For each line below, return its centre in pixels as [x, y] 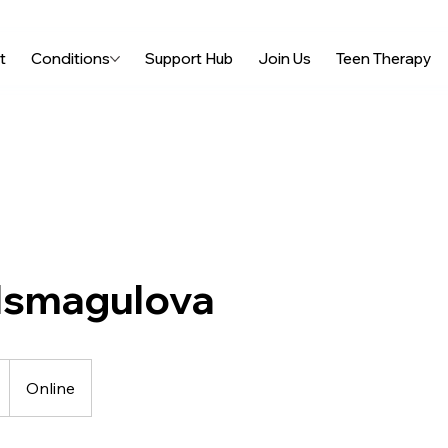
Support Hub [188, 58]
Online [50, 388]
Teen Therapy [383, 58]
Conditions [70, 58]
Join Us [284, 58]
